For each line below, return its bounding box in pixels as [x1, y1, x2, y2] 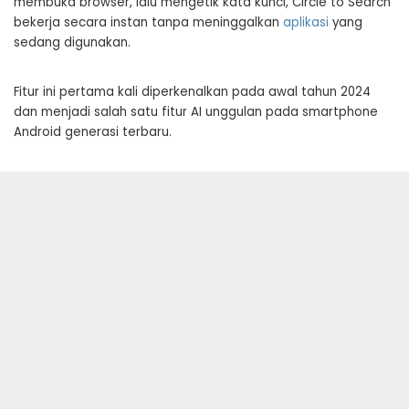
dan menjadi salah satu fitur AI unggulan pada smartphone [14, 103, 378, 121]
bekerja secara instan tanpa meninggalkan [14, 14, 283, 31]
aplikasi [283, 14, 329, 31]
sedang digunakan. [14, 34, 131, 51]
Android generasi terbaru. [14, 123, 172, 141]
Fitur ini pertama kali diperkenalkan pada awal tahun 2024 [14, 83, 371, 100]
